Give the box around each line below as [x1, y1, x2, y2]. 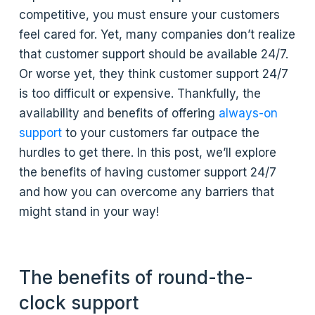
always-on [219, 105, 278, 120]
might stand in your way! [19, 204, 160, 219]
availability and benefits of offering [19, 105, 219, 120]
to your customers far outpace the [62, 125, 260, 140]
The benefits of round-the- [19, 266, 254, 288]
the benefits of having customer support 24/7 [19, 165, 277, 179]
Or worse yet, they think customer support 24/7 [19, 66, 289, 81]
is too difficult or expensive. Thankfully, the [19, 86, 262, 101]
